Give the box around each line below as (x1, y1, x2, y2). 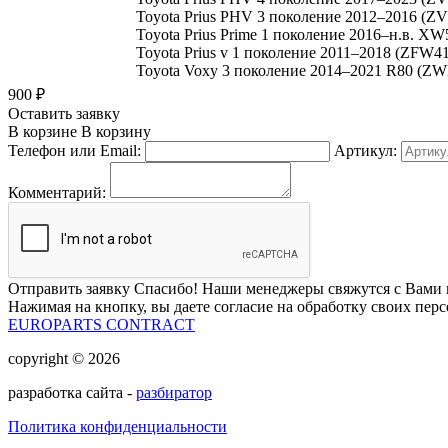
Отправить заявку (8, 279, 134, 297)
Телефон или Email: (8, 141, 141, 159)
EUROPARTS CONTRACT (8, 315, 195, 333)
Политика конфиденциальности (8, 417, 227, 435)
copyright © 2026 (8, 349, 120, 367)
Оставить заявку (8, 104, 120, 122)
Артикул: (334, 141, 397, 159)
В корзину (77, 122, 151, 140)
